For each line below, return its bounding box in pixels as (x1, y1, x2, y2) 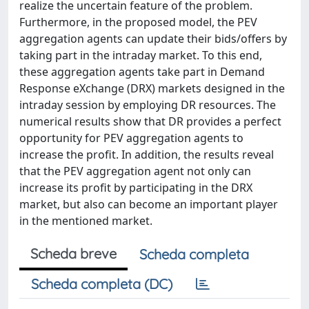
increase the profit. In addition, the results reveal (19, 147, 274, 162)
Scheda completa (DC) (31, 275, 172, 292)
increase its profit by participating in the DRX (19, 180, 252, 195)
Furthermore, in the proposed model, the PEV (19, 14, 257, 30)
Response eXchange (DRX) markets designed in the (19, 81, 285, 96)
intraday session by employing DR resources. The (19, 97, 276, 112)
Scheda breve (30, 245, 117, 262)
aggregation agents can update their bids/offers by (19, 31, 287, 46)
